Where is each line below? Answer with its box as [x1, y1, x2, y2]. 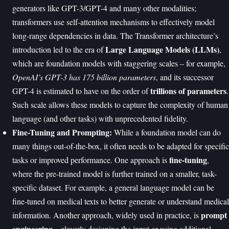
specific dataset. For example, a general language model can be [12, 182, 214, 193]
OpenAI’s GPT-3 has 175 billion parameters [12, 72, 156, 83]
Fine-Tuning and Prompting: [12, 126, 112, 139]
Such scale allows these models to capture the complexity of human [12, 99, 228, 110]
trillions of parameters [150, 85, 226, 97]
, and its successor [156, 72, 214, 83]
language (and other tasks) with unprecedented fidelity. [12, 113, 188, 124]
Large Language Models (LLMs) [105, 43, 219, 56]
